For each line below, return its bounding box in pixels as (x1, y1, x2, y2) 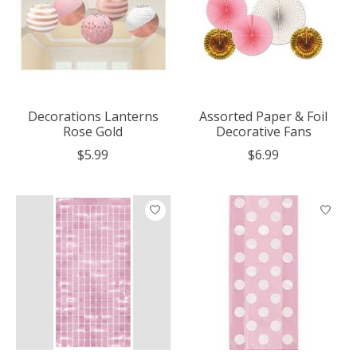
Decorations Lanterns (27, 107, 159, 125)
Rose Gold (63, 122, 124, 140)
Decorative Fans (215, 122, 312, 140)
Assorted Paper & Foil (199, 107, 328, 125)
